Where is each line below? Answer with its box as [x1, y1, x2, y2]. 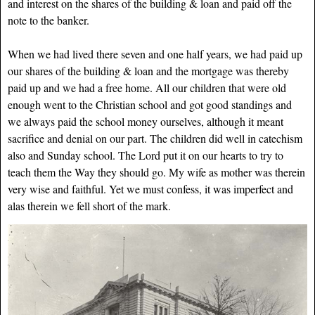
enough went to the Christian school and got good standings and [8, 97, 292, 112]
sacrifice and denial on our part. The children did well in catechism [8, 131, 302, 146]
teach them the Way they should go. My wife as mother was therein [8, 165, 305, 180]
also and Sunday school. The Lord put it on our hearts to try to [8, 148, 283, 163]
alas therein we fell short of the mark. [8, 198, 171, 214]
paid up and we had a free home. [8, 80, 155, 96]
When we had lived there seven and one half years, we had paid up [8, 46, 302, 62]
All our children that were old [155, 80, 286, 96]
